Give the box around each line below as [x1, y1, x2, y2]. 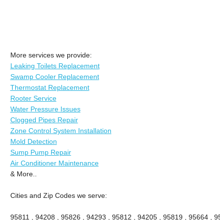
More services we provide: [10, 51, 92, 59]
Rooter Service [10, 94, 56, 102]
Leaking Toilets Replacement [10, 61, 100, 70]
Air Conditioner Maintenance [10, 159, 99, 167]
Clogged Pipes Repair [10, 115, 78, 124]
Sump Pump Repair [10, 148, 71, 156]
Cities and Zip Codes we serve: [10, 191, 107, 199]
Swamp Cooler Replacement [10, 72, 99, 81]
